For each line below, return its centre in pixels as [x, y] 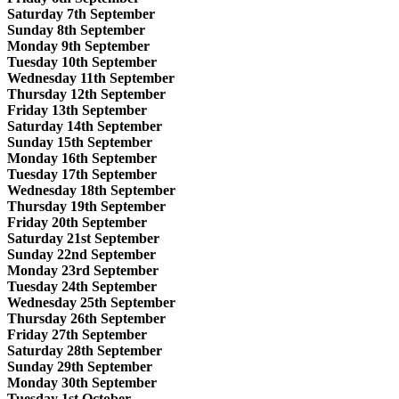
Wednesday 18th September [91, 190]
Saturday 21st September [83, 238]
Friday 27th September [77, 334]
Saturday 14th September [85, 126]
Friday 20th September [77, 222]
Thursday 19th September [86, 206]
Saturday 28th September [85, 350]
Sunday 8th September [76, 29]
